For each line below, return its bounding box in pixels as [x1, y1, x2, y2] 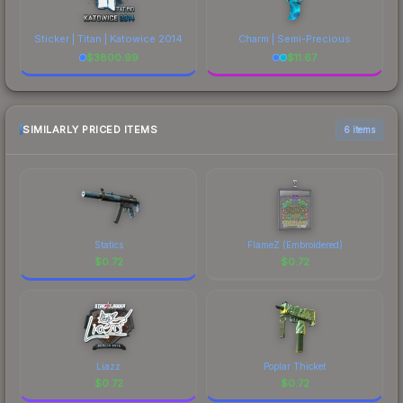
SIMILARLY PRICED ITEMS [22, 123, 157, 137]
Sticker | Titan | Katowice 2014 [34, 31, 183, 45]
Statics [94, 238, 123, 250]
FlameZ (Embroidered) [246, 238, 343, 250]
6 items [344, 123, 375, 135]
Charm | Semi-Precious [238, 31, 351, 45]
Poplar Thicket [264, 360, 326, 372]
